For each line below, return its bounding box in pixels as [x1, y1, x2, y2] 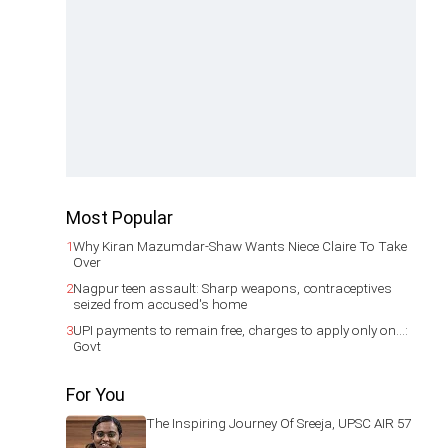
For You [66, 384, 125, 405]
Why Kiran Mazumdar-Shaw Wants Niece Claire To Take [73, 238, 407, 254]
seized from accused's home [73, 296, 247, 312]
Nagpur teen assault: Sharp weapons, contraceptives [73, 280, 392, 296]
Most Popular [66, 207, 173, 228]
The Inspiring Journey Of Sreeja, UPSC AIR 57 [146, 415, 411, 431]
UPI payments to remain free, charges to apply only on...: [73, 322, 408, 338]
